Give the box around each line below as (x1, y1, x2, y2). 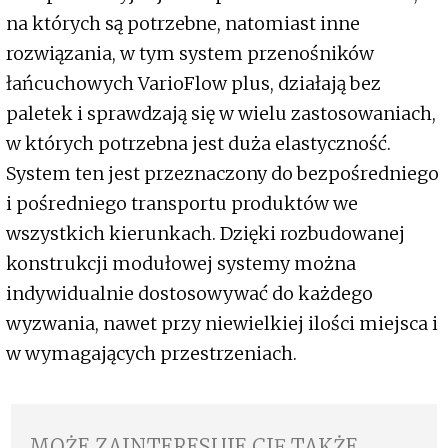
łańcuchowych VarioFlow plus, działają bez (6, 72, 381, 96)
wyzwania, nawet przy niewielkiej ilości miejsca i (6, 312, 438, 336)
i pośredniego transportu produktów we (6, 192, 358, 216)
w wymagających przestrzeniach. (6, 342, 297, 366)
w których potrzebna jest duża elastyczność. (6, 132, 391, 156)
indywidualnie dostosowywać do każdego (6, 282, 373, 306)
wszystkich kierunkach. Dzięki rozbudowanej (6, 222, 405, 246)
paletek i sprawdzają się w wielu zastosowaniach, (6, 102, 436, 126)
